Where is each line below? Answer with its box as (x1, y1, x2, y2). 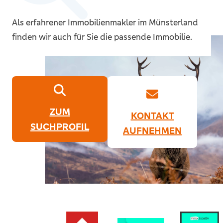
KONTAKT (130, 110, 174, 121)
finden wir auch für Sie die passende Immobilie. (12, 31, 192, 42)
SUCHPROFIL (30, 120, 89, 132)
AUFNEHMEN (123, 124, 182, 136)
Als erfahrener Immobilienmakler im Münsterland (12, 17, 198, 28)
